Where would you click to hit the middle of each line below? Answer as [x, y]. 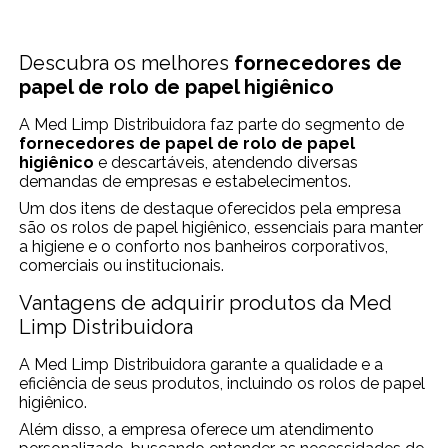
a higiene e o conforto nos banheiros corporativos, [204, 246]
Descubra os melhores [127, 63]
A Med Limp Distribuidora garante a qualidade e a [201, 364]
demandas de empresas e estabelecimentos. [185, 181]
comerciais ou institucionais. [122, 265]
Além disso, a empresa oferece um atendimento [197, 429]
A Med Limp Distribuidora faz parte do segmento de [212, 124]
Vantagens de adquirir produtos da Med [206, 303]
